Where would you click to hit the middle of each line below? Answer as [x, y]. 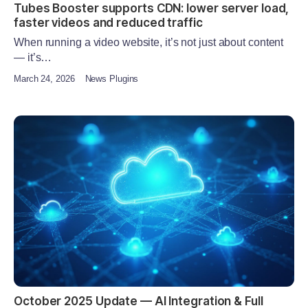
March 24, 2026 [44, 78]
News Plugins [110, 78]
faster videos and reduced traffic [108, 22]
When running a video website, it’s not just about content [149, 42]
